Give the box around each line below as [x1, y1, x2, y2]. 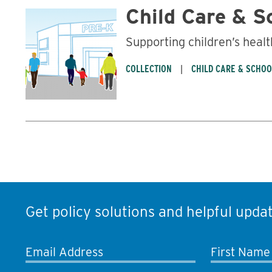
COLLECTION [126, 63, 172, 75]
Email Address [25, 244, 103, 259]
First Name [211, 244, 270, 259]
